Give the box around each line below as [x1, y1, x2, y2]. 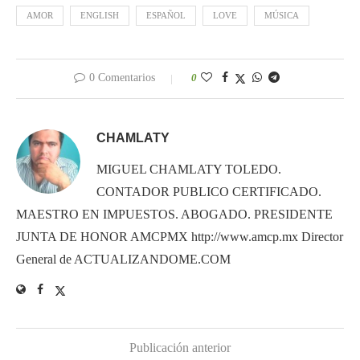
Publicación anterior [129, 340, 231, 354]
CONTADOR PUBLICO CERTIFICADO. [96, 184, 321, 198]
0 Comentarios [89, 71, 155, 84]
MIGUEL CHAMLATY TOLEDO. [96, 162, 281, 176]
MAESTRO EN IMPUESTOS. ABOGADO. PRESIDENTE [16, 207, 333, 221]
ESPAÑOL [146, 10, 186, 20]
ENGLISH [80, 10, 119, 20]
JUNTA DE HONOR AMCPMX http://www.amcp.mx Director [16, 229, 343, 243]
